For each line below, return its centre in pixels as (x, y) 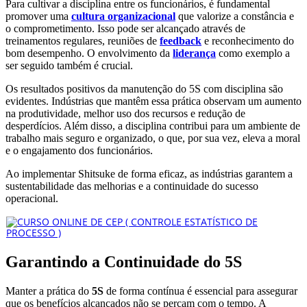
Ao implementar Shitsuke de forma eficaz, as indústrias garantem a (149, 173)
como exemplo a (253, 53)
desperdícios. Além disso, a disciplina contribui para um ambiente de (153, 125)
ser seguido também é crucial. (69, 65)
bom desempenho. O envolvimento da (89, 53)
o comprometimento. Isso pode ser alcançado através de (125, 28)
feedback (181, 40)
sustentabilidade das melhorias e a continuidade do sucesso (132, 186)
